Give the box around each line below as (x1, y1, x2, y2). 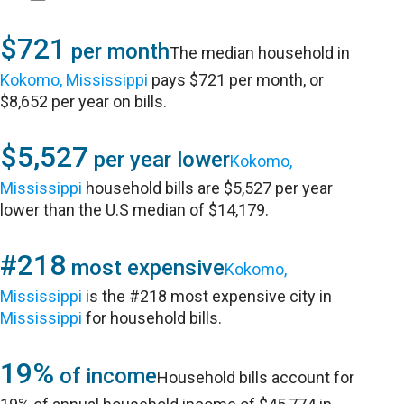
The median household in (170, 43, 351, 62)
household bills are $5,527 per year (82, 179, 334, 197)
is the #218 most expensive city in (82, 287, 333, 306)
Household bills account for (157, 368, 355, 387)
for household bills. (82, 308, 223, 327)
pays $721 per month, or (148, 70, 325, 89)
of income (54, 363, 158, 389)
